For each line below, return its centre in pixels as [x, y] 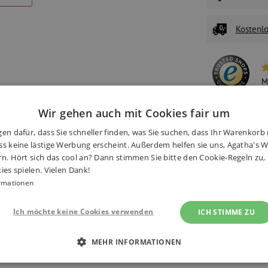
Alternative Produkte [188, 190]
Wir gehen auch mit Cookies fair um [134, 113]
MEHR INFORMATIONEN [136, 242]
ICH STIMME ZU [226, 212]
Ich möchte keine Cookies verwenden [83, 211]
